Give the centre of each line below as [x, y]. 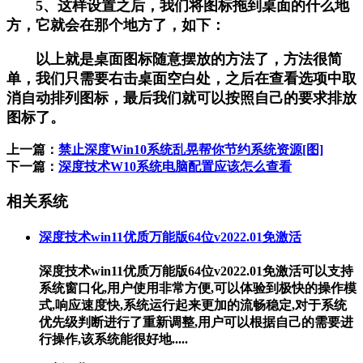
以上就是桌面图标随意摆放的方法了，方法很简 [174, 59]
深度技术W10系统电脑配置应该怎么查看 [175, 166]
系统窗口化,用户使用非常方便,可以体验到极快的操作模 [198, 288]
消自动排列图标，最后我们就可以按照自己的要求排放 [181, 98]
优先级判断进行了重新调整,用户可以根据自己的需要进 [196, 322]
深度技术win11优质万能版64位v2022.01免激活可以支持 [196, 271]
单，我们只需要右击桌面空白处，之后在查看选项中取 [181, 78]
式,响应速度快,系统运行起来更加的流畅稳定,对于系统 [193, 305]
